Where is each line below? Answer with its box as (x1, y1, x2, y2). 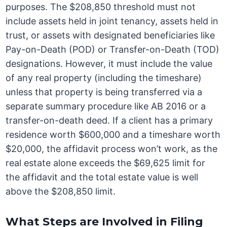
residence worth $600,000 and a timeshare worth (6, 129, 221, 140)
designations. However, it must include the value (6, 58, 213, 69)
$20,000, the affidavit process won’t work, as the (6, 143, 218, 155)
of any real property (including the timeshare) (6, 72, 202, 84)
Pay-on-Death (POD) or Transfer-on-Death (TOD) (6, 44, 220, 55)
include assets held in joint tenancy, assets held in (6, 16, 219, 27)
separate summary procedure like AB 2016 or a (6, 101, 206, 112)
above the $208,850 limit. (6, 186, 116, 197)
